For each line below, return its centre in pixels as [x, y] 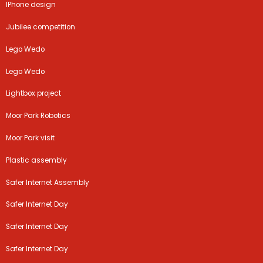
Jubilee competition [41, 27]
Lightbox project [34, 94]
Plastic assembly [37, 160]
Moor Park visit [31, 138]
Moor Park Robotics [38, 116]
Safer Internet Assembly [48, 182]
